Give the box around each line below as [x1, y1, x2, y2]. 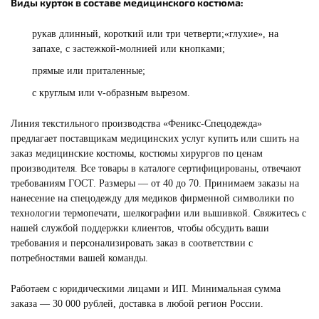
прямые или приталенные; [32, 66, 145, 76]
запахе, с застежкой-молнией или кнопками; [32, 43, 225, 54]
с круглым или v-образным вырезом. [32, 88, 190, 98]
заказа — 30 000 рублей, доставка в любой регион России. [11, 298, 263, 309]
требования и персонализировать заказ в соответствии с [11, 238, 253, 249]
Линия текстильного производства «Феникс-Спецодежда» [11, 118, 262, 129]
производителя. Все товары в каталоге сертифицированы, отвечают [11, 163, 301, 174]
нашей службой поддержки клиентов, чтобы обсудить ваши [11, 223, 269, 234]
